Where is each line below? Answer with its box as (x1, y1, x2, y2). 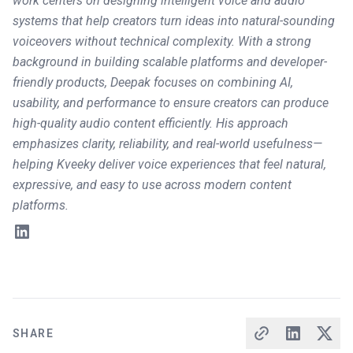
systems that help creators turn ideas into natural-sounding (13, 13, 335, 28)
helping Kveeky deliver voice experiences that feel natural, (13, 156, 326, 172)
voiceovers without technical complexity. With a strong (13, 33, 311, 49)
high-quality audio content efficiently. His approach (13, 115, 288, 131)
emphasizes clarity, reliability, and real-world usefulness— (13, 136, 322, 151)
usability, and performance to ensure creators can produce (13, 95, 329, 110)
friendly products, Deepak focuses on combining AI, (13, 74, 293, 90)
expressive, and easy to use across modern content (13, 176, 292, 192)
